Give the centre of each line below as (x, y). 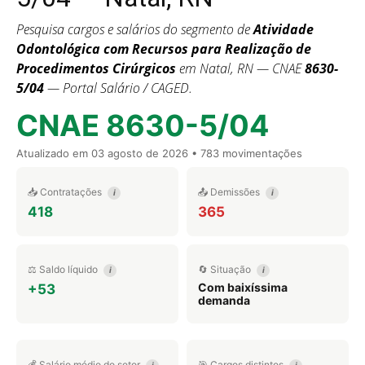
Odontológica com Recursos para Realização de (164, 49)
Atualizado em (54, 153)
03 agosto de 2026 (140, 153)
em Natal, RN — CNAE (240, 68)
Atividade (284, 29)
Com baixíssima (243, 287)
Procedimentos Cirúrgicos (96, 68)
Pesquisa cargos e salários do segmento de (135, 29)
